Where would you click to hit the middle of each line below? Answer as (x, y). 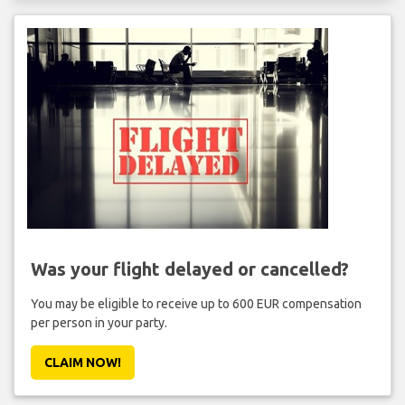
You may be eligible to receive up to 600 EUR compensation (196, 303)
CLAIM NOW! (82, 362)
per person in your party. (99, 322)
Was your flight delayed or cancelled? (189, 268)
